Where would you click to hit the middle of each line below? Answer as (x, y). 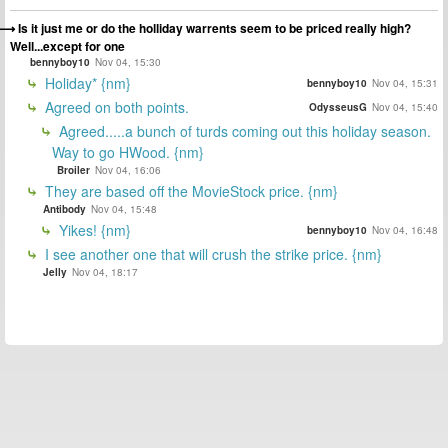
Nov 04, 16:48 (405, 230)
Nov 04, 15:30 (128, 62)
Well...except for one (67, 46)
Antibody (64, 209)
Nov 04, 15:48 (124, 209)
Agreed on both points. (115, 107)
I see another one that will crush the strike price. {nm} (211, 254)
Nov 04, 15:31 (405, 83)
